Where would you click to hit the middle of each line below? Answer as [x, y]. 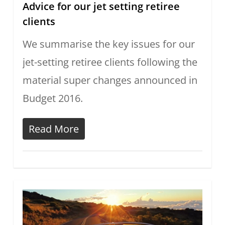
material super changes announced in [110, 80]
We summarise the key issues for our [108, 44]
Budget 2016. [52, 98]
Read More [53, 129]
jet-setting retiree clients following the [110, 62]
